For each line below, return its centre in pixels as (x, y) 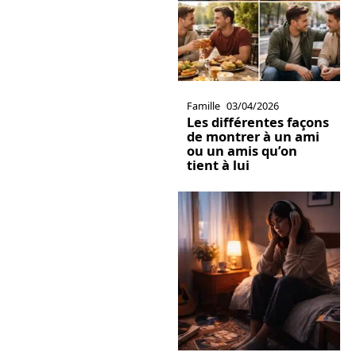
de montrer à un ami (253, 136)
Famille (203, 105)
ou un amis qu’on (242, 150)
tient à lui (218, 164)
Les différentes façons (257, 122)
